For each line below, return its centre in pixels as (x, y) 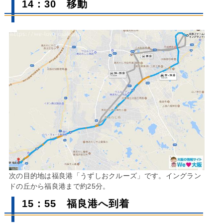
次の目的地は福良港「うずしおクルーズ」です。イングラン (105, 176)
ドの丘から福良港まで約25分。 (59, 186)
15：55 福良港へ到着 (75, 204)
